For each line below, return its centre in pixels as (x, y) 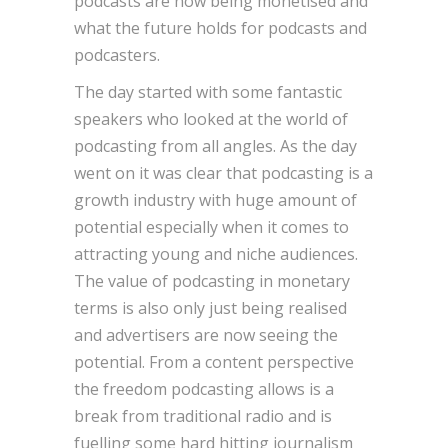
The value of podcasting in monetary (212, 280)
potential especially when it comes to (211, 226)
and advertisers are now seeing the (206, 334)
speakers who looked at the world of (211, 118)
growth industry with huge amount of (215, 199)
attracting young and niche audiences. (216, 253)
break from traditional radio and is (203, 415)
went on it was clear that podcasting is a (223, 172)
